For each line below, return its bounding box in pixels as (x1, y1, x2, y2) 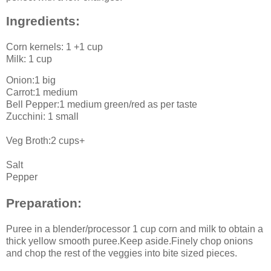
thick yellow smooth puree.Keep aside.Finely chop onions (6, 236, 253, 247)
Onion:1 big (6, 75, 56, 86)
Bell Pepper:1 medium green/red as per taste (6, 99, 197, 110)
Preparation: (6, 196, 82, 211)
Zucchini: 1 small (6, 111, 79, 122)
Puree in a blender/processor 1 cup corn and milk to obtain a (6, 224, 263, 235)
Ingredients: (6, 13, 80, 28)
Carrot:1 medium (6, 87, 77, 98)
